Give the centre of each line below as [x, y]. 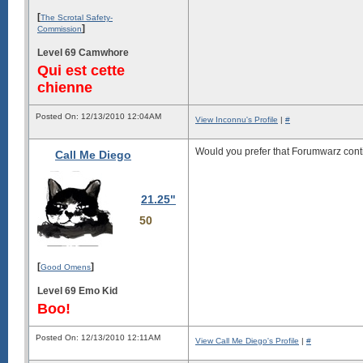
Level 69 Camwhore [83, 52]
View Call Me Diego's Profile [247, 341]
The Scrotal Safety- [77, 17]
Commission [60, 28]
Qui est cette [81, 70]
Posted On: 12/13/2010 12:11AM [98, 337]
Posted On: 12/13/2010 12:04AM [98, 116]
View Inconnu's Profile [237, 120]
